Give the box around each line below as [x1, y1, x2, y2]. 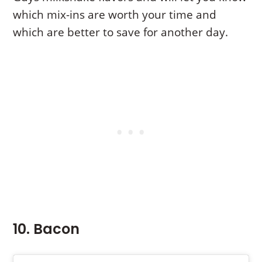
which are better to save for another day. [13, 25, 229, 40]
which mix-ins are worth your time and [13, 7, 217, 23]
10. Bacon [13, 219, 80, 239]
